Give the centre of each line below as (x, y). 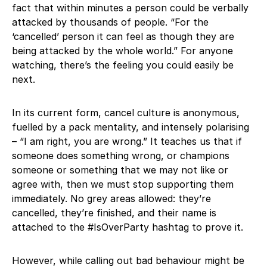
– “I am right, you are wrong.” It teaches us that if (127, 141)
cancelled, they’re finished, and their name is (114, 212)
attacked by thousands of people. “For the (110, 22)
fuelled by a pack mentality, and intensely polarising (131, 127)
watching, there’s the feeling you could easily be (123, 65)
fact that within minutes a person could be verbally (130, 7)
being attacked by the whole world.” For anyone (122, 50)
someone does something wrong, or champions (121, 155)
